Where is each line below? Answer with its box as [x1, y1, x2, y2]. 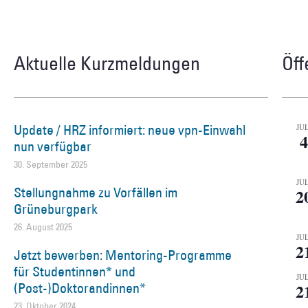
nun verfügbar [14, 137, 91, 155]
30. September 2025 [14, 157, 87, 170]
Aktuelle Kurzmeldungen [14, 50, 200, 75]
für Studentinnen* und [14, 262, 135, 280]
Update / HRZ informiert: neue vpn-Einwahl [14, 120, 245, 139]
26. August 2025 [14, 220, 72, 233]
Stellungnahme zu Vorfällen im [14, 183, 177, 201]
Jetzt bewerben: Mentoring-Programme [14, 245, 232, 264]
